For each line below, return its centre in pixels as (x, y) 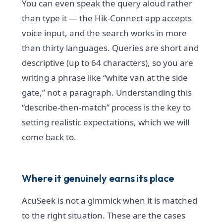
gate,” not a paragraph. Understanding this (107, 93)
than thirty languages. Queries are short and (111, 48)
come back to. (49, 137)
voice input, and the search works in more (105, 33)
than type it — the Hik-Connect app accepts (107, 18)
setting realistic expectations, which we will (106, 122)
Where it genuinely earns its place (98, 178)
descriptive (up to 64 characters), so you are (108, 63)
